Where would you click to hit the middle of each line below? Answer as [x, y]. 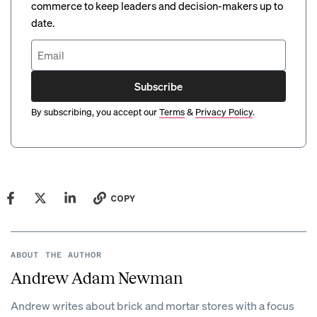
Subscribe [158, 86]
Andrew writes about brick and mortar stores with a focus [152, 305]
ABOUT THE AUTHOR [57, 255]
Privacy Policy [224, 111]
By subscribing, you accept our [94, 111]
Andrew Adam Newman [97, 278]
